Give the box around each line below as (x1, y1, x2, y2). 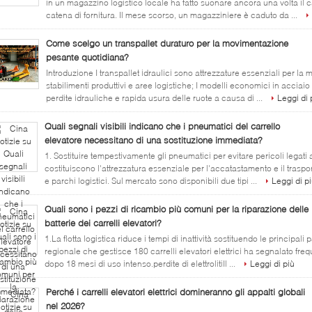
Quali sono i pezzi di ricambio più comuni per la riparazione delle (45, 203, 309, 214)
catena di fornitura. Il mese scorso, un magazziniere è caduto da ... (46, 10, 299, 20)
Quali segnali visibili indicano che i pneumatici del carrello (45, 120, 280, 132)
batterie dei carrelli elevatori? (45, 217, 162, 228)
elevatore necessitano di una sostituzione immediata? (45, 134, 263, 146)
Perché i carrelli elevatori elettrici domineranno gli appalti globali (46, 286, 305, 297)
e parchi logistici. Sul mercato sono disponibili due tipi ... (45, 175, 259, 186)
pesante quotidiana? (46, 52, 129, 63)
